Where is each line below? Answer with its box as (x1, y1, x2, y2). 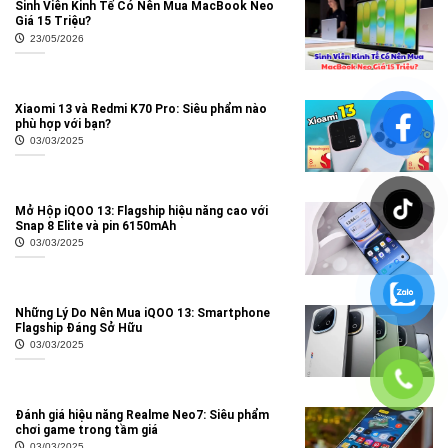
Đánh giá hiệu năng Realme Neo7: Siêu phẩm (15, 407, 269, 422)
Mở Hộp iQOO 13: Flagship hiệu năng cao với (15, 203, 268, 218)
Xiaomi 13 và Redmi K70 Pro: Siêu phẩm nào (15, 101, 267, 116)
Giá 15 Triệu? (15, 14, 91, 29)
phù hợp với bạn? (15, 116, 111, 131)
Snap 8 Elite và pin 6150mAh (15, 218, 176, 233)
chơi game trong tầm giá (15, 422, 158, 437)
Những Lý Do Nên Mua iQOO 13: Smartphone (15, 305, 270, 320)
